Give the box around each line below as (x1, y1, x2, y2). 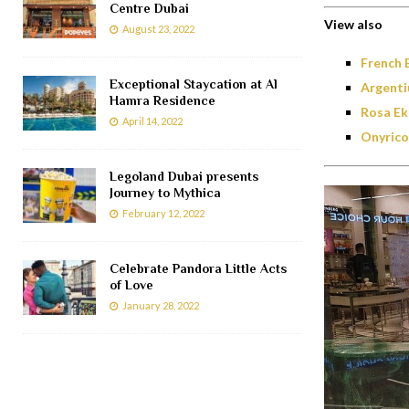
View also (323, 16, 383, 33)
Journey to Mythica (110, 184, 221, 200)
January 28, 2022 (122, 299, 199, 311)
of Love (110, 277, 153, 292)
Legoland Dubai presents (110, 168, 258, 184)
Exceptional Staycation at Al (110, 76, 278, 91)
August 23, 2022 (122, 22, 194, 35)
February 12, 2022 (122, 206, 204, 219)
